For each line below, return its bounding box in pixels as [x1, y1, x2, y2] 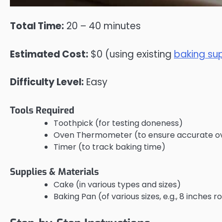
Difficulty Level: [10, 75, 84, 89]
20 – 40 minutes [64, 19, 141, 33]
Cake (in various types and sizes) [54, 178, 181, 190]
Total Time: [10, 19, 64, 33]
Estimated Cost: [10, 47, 88, 61]
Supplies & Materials [10, 165, 99, 178]
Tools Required [10, 104, 74, 116]
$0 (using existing [88, 47, 174, 61]
